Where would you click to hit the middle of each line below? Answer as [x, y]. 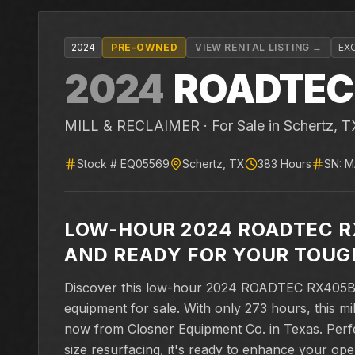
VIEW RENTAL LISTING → [259, 47]
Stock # [99, 164]
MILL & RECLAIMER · [138, 126]
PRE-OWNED [145, 47]
